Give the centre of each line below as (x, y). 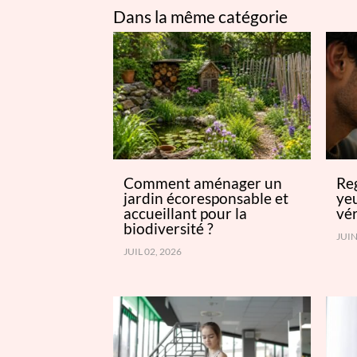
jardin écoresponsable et (206, 198)
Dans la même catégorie (200, 16)
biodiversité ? (168, 228)
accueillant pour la (185, 213)
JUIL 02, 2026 (152, 251)
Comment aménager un (202, 182)
